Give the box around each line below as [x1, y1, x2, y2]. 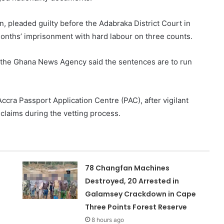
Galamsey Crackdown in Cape [85, 189, 196, 199]
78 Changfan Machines [85, 163, 170, 173]
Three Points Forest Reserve [85, 202, 187, 212]
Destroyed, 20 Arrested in [85, 176, 179, 186]
